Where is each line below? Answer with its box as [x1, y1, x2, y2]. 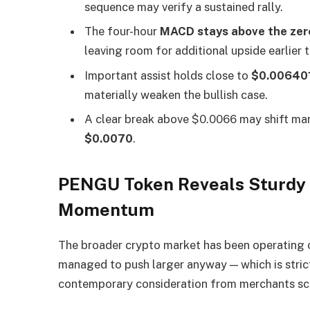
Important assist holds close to [84, 68, 252, 82]
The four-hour [84, 24, 161, 39]
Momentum [58, 199, 155, 220]
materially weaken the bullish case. [84, 87, 268, 102]
